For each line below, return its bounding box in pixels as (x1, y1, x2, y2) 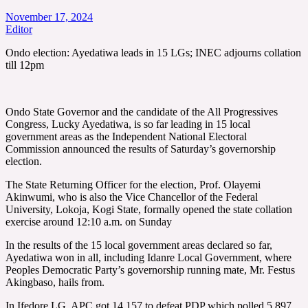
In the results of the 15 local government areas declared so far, (5, 239, 272, 251)
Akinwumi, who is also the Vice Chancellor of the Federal (5, 190, 258, 203)
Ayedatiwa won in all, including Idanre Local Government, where (5, 251, 291, 263)
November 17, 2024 (5, 10, 93, 23)
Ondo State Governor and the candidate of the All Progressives (5, 105, 278, 118)
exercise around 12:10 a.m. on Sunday (5, 215, 172, 228)
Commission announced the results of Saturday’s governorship (5, 142, 276, 155)
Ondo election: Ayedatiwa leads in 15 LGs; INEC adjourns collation (5, 46, 301, 58)
